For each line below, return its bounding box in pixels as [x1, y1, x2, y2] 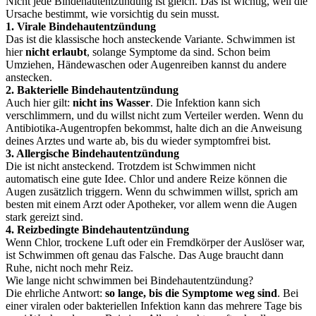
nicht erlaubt [25, 46, 87, 58]
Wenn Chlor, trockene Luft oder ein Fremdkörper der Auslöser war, [6, 236, 305, 248]
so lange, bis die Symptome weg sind [105, 287, 277, 299]
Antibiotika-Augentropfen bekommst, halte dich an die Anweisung [6, 122, 302, 134]
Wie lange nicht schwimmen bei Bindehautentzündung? [6, 274, 253, 286]
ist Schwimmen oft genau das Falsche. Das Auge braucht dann [6, 249, 284, 261]
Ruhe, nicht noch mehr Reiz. [6, 262, 133, 274]
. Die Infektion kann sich [150, 97, 260, 109]
